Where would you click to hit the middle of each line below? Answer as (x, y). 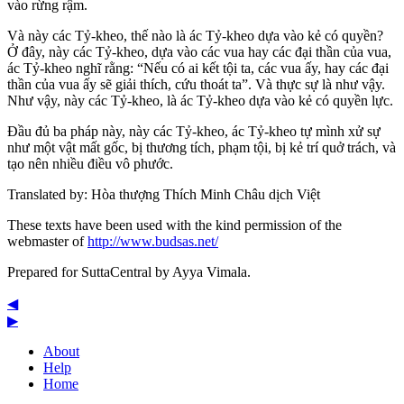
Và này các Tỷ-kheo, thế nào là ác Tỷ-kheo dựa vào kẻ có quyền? (195, 36)
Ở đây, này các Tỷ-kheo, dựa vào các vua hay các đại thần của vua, (199, 52)
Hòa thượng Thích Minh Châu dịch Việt (206, 195)
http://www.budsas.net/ (153, 242)
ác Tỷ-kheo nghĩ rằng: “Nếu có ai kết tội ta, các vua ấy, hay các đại (198, 69)
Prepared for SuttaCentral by (90, 272)
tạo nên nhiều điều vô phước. (90, 164)
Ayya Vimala (210, 272)
